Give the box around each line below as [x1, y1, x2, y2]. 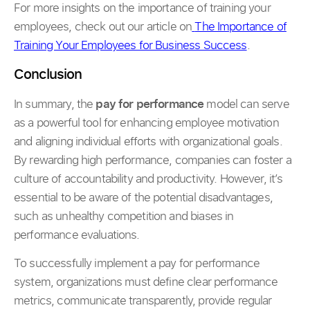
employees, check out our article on [14, 17, 192, 34]
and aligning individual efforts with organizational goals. [14, 132, 282, 149]
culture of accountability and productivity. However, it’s [14, 170, 283, 186]
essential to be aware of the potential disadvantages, [14, 188, 273, 205]
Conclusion [14, 64, 82, 83]
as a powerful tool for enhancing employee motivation [14, 113, 279, 130]
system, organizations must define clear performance [14, 273, 278, 290]
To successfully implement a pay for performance [14, 255, 260, 271]
